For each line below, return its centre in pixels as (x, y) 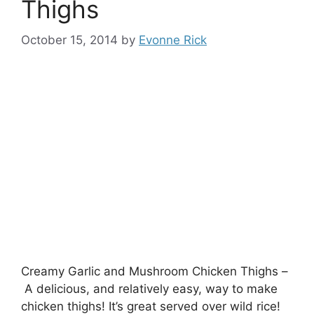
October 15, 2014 (69, 40)
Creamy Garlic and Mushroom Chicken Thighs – (155, 271)
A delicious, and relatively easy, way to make (149, 289)
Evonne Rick (173, 40)
